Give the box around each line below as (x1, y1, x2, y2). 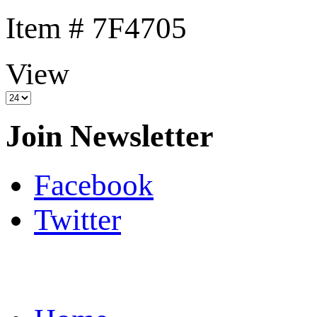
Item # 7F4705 (6, 11, 187, 45)
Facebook (34, 168, 154, 202)
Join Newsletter (6, 118, 214, 154)
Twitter (34, 202, 121, 236)
